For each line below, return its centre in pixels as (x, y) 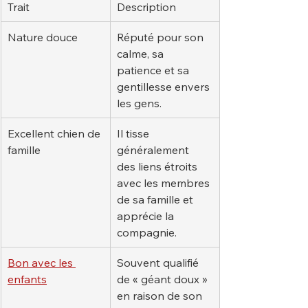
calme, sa (142, 53)
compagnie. (147, 232)
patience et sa (154, 70)
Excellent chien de (55, 133)
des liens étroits (158, 166)
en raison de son (161, 295)
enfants (27, 279)
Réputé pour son (162, 37)
